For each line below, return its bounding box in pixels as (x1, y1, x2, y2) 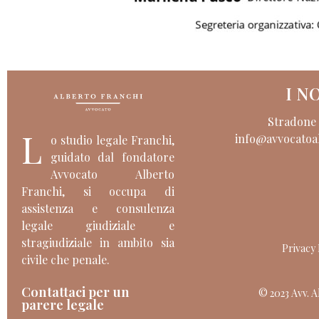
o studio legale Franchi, (51, 132, 174, 148)
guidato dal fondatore (51, 150, 174, 165)
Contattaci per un (21, 283, 130, 301)
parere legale (21, 296, 104, 314)
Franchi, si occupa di (21, 184, 174, 199)
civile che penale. (21, 252, 110, 268)
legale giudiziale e (21, 218, 174, 234)
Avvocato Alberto (51, 167, 174, 182)
